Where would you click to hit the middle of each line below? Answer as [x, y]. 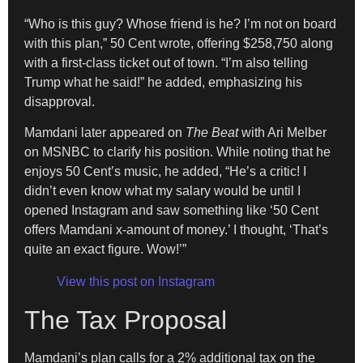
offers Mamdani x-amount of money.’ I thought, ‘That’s [176, 230]
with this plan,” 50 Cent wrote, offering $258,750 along [179, 43]
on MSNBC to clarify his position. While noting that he [177, 152]
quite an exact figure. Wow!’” [105, 250]
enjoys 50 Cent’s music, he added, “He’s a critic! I [165, 172]
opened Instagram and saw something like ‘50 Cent [171, 211]
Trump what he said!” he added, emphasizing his [163, 82]
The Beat [212, 133]
